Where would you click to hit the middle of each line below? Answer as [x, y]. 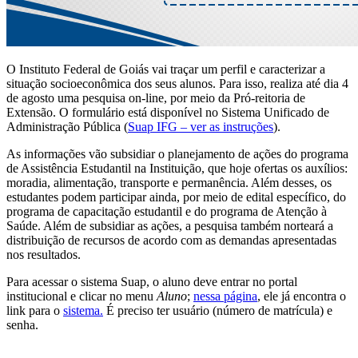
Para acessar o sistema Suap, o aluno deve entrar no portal [152, 282]
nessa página [225, 296]
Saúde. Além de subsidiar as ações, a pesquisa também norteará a [170, 226]
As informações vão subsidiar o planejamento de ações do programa [177, 154]
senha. [22, 325]
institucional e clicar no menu [82, 296]
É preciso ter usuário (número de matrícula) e [218, 311]
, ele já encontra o [302, 296]
